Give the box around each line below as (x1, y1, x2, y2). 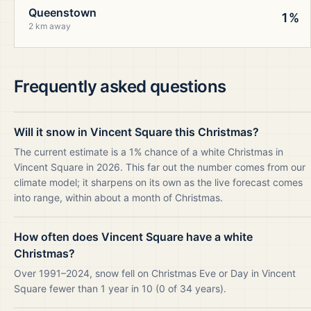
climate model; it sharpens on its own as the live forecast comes (14, 176, 303, 188)
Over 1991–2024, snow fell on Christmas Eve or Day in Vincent (14, 267, 296, 279)
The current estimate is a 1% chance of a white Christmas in (14, 146, 283, 158)
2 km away (28, 21, 71, 31)
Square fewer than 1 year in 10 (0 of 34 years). (14, 283, 226, 294)
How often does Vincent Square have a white (14, 230, 253, 244)
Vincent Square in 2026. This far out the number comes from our (14, 161, 305, 173)
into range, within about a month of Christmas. (14, 192, 223, 203)
